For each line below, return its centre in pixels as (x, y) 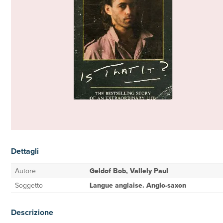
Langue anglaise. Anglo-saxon (138, 185)
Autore (25, 171)
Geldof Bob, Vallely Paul (129, 171)
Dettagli (25, 151)
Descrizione (32, 212)
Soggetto (29, 185)
